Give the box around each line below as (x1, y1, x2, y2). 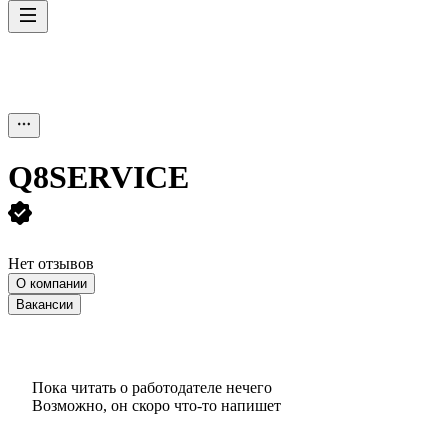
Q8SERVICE (8, 159, 189, 196)
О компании (16, 275, 87, 291)
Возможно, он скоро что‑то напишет (32, 396, 281, 414)
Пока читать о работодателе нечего (32, 378, 272, 396)
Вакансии (16, 296, 73, 312)
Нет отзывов (8, 254, 94, 272)
